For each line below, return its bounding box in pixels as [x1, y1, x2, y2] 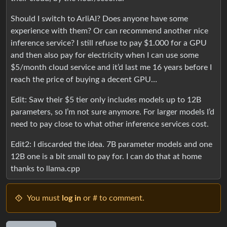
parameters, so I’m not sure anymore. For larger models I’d [11, 107, 214, 116]
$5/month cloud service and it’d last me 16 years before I [11, 63, 212, 71]
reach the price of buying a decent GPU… [11, 75, 157, 84]
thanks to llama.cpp [11, 164, 80, 173]
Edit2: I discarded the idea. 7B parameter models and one [11, 140, 212, 148]
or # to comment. [81, 194, 144, 202]
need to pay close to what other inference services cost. [11, 120, 209, 128]
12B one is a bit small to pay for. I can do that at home [11, 152, 202, 161]
